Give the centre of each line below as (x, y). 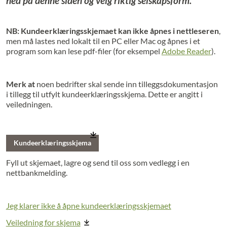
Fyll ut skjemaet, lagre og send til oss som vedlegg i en (98, 163)
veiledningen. (29, 104)
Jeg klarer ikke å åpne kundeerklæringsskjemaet (88, 206)
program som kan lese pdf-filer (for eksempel (84, 51)
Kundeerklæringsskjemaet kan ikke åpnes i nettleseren (120, 31)
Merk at (20, 84)
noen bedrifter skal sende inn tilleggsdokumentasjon (126, 84)
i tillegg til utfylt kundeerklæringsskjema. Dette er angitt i (104, 94)
